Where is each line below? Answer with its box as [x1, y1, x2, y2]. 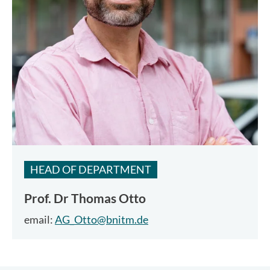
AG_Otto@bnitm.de [55, 212, 148, 226]
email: [24, 212, 55, 226]
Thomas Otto [69, 190, 146, 206]
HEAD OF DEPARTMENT [30, 163, 151, 177]
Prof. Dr [24, 190, 69, 206]
